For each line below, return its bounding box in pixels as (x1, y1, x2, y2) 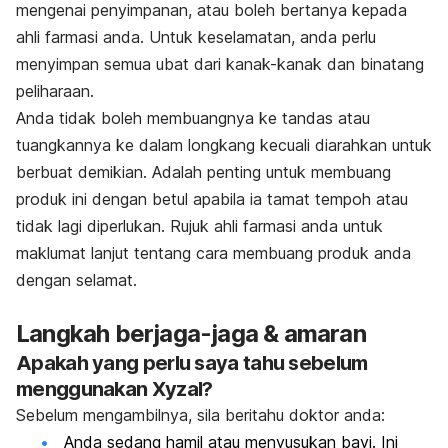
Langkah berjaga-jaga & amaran (16, 318, 366, 348)
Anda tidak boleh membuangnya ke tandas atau (16, 107, 370, 128)
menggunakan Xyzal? (16, 376, 213, 401)
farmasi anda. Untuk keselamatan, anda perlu (45, 26, 376, 47)
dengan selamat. (16, 269, 137, 290)
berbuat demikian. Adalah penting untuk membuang (16, 161, 391, 182)
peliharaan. (16, 80, 99, 101)
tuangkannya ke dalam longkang (16, 134, 260, 155)
